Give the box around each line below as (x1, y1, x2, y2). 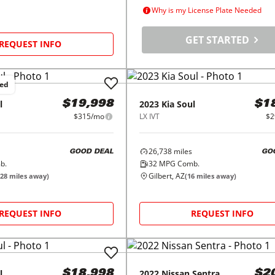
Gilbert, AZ (148, 171, 185, 181)
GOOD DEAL (69, 148, 114, 155)
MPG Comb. (157, 158, 199, 169)
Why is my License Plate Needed (151, 5, 261, 15)
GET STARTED (185, 33, 252, 47)
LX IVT (139, 111, 160, 122)
